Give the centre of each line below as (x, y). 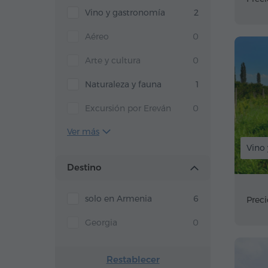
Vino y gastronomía (125, 13)
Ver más (83, 132)
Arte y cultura (113, 60)
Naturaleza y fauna (123, 84)
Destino (84, 167)
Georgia (101, 223)
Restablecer (133, 259)
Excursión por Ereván (128, 108)
